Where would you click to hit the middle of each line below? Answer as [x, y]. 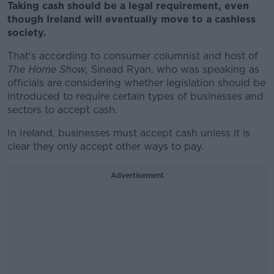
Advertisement [137, 175]
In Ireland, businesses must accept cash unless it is [129, 133]
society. [27, 33]
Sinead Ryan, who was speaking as [174, 69]
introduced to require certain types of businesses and [135, 96]
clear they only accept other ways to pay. [106, 146]
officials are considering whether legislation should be [136, 83]
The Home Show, [48, 69]
